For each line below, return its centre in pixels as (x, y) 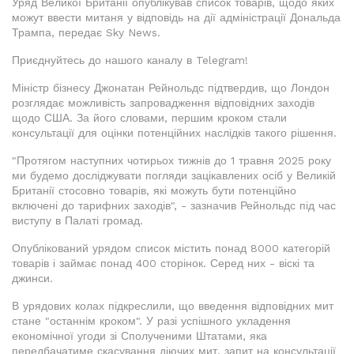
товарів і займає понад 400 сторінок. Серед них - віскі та (163, 263)
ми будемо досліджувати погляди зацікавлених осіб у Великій (174, 175)
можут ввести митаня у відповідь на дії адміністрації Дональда (176, 17)
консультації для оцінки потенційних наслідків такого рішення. (174, 133)
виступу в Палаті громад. (77, 220)
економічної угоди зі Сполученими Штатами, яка (139, 336)
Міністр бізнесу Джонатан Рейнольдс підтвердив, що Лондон (171, 88)
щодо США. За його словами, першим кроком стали (149, 118)
